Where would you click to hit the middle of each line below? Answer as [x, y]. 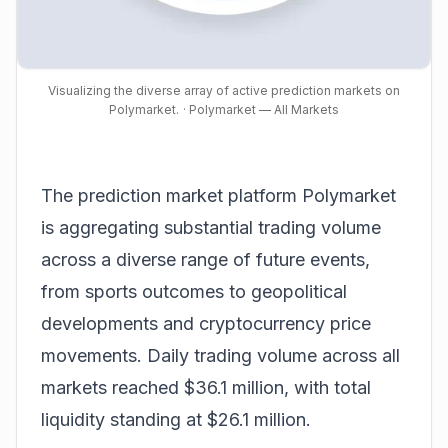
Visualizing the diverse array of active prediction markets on [224, 90]
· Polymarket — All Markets [261, 109]
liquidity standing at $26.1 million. [176, 419]
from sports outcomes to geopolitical [194, 291]
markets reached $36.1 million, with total [206, 387]
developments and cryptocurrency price [206, 323]
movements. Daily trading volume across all [220, 355]
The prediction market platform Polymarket [218, 195]
